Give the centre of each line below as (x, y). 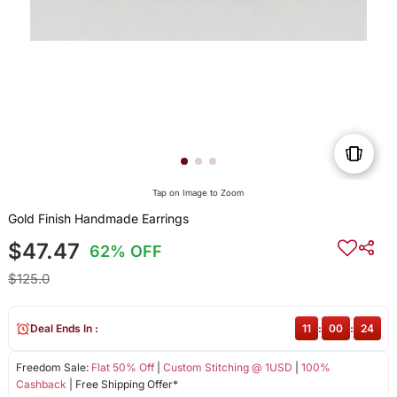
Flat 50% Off (122, 368)
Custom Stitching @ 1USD (227, 368)
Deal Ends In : (64, 329)
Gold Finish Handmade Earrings (98, 219)
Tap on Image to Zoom (198, 193)
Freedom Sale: (53, 368)
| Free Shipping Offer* (122, 385)
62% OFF (126, 252)
